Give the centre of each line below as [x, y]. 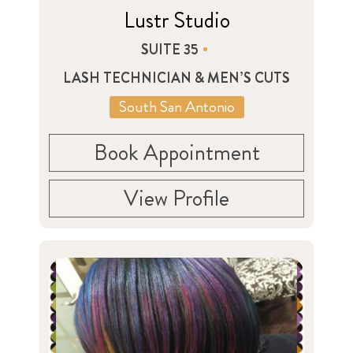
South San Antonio [176, 106]
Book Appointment [176, 152]
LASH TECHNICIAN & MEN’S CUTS [176, 78]
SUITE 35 [170, 49]
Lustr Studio [176, 20]
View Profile [176, 198]
